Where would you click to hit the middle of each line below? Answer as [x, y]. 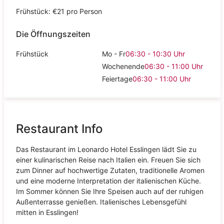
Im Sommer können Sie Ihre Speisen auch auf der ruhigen [109, 191]
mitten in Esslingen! [47, 212]
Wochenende [123, 66]
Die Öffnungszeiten [53, 34]
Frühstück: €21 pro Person [60, 11]
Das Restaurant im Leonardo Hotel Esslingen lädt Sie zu [106, 149]
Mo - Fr [114, 53]
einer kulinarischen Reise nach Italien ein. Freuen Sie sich [108, 159]
